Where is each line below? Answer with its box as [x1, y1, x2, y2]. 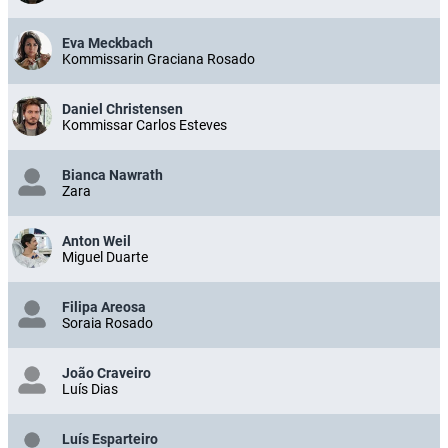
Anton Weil [62, 232, 131, 249]
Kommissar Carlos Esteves [62, 116, 227, 133]
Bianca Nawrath [62, 166, 163, 183]
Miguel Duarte [62, 248, 148, 265]
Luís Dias [62, 380, 118, 397]
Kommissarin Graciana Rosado [62, 50, 255, 67]
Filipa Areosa [62, 298, 146, 315]
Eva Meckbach [62, 34, 153, 51]
